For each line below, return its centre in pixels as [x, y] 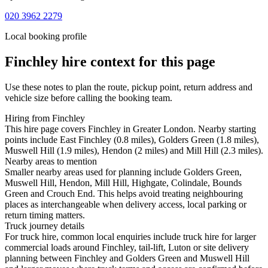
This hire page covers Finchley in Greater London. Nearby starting [130, 129]
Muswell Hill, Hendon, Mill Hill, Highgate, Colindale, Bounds [123, 183]
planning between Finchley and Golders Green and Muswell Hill [127, 258]
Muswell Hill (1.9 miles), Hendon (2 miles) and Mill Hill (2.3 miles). [134, 151]
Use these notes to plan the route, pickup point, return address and [129, 87]
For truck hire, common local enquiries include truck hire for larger [130, 237]
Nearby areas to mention [51, 162]
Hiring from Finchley [45, 118]
